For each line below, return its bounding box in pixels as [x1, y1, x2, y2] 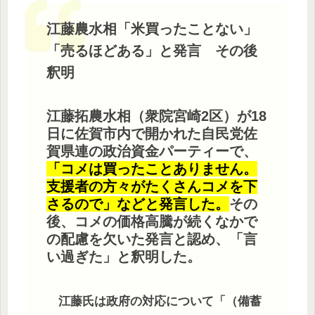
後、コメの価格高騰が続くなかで [46, 213, 257, 229]
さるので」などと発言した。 [46, 195, 229, 212]
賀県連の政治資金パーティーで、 [46, 143, 257, 159]
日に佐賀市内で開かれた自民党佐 [46, 125, 257, 141]
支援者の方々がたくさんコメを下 [46, 178, 257, 194]
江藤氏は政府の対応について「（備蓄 [58, 294, 262, 308]
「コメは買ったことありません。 [46, 160, 257, 176]
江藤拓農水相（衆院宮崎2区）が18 [46, 108, 266, 124]
